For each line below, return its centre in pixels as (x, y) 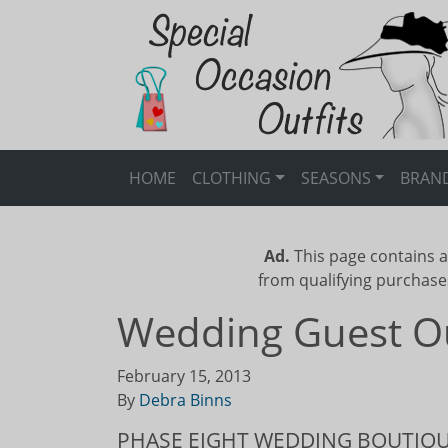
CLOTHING (231, 178)
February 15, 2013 (184, 376)
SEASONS (335, 178)
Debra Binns (185, 400)
